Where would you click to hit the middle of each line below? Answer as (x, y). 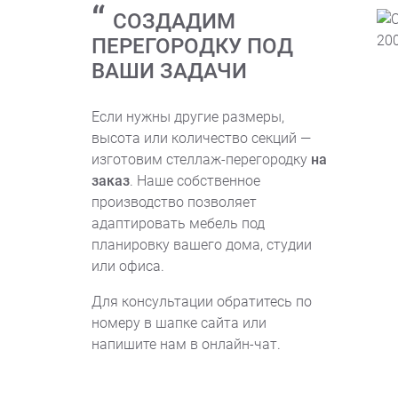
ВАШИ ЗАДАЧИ (169, 71)
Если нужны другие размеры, (188, 117)
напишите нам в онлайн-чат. (186, 344)
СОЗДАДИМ (174, 21)
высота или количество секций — (201, 138)
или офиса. (128, 266)
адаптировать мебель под (178, 223)
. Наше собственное (195, 181)
